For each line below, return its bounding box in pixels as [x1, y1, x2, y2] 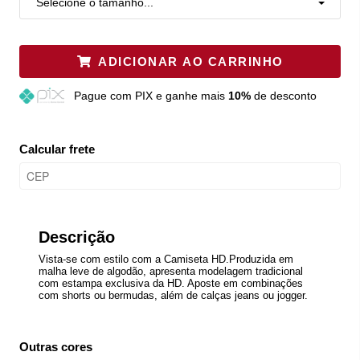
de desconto [250, 88, 317, 102]
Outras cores [19, 339, 92, 354]
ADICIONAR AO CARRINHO [98, 54, 284, 68]
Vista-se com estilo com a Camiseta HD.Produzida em [39, 252, 293, 265]
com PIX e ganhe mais [109, 88, 228, 102]
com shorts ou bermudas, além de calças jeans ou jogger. [39, 288, 308, 301]
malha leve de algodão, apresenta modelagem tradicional [39, 264, 303, 277]
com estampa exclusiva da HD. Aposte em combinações [39, 276, 303, 289]
